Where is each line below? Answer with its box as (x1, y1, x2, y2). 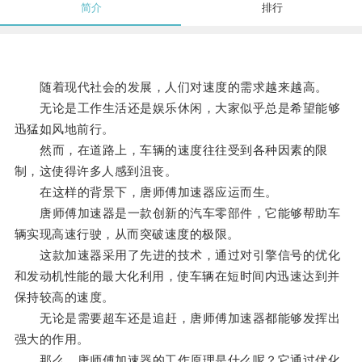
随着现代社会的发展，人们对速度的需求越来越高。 (14, 80, 328, 95)
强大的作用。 (14, 332, 90, 347)
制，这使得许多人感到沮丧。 (14, 164, 178, 179)
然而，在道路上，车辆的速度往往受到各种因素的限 (14, 143, 328, 158)
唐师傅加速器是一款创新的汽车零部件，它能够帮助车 (14, 206, 341, 221)
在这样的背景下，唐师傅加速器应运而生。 (14, 185, 278, 200)
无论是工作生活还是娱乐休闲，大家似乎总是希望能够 (14, 101, 341, 116)
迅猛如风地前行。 (14, 122, 115, 137)
